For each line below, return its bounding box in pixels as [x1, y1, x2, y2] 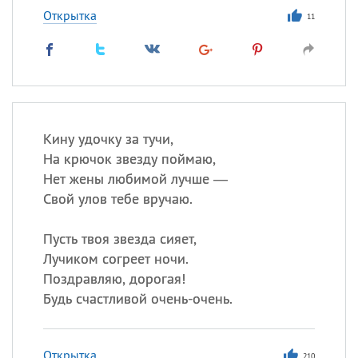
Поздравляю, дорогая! [42, 269, 185, 288]
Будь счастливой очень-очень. [42, 289, 233, 308]
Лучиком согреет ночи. [42, 249, 189, 268]
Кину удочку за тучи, [42, 129, 173, 148]
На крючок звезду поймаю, [42, 149, 216, 168]
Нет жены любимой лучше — [42, 169, 228, 188]
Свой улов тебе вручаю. [42, 189, 193, 208]
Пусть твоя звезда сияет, [42, 229, 197, 248]
